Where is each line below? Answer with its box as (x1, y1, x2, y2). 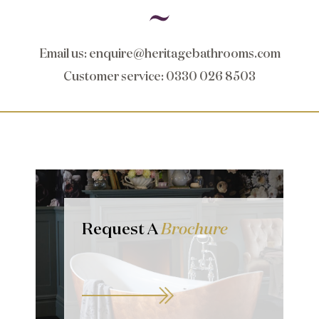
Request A (82, 217, 161, 239)
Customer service (63, 67, 161, 84)
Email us (38, 44, 84, 61)
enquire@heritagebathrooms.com (88, 44, 281, 61)
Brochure (161, 217, 228, 239)
